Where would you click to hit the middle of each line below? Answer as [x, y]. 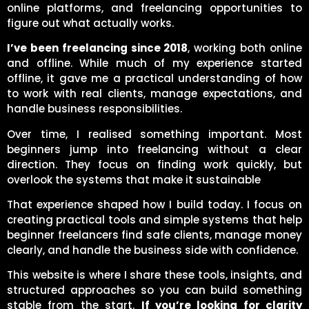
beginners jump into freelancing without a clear [154, 149]
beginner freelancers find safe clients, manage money [154, 235]
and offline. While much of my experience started [154, 63]
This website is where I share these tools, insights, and [154, 275]
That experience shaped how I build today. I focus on [154, 204]
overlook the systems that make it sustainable [134, 179]
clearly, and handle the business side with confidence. [152, 250]
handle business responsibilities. [94, 109]
